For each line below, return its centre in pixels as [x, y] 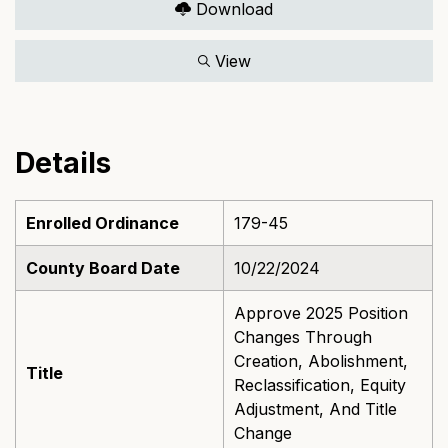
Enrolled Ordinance [102, 223]
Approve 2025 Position [321, 313]
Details [63, 163]
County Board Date [103, 268]
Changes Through [303, 337]
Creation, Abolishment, [321, 361]
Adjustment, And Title [315, 409]
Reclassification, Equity [320, 385]
